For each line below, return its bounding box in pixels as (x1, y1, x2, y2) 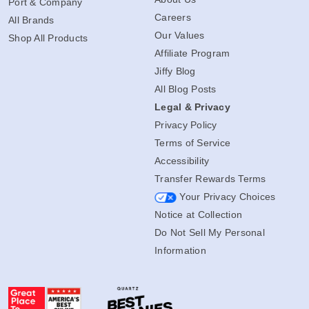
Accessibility (154, 154, 210, 166)
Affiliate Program (154, 47, 230, 59)
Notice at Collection (154, 208, 242, 220)
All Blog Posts (154, 83, 217, 94)
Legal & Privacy (154, 101, 230, 112)
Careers (154, 11, 191, 23)
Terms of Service (154, 137, 230, 148)
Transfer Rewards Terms (154, 172, 266, 184)
